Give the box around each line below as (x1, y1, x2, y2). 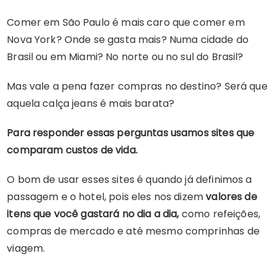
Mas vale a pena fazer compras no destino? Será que (7, 79, 268, 93)
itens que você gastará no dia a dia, (7, 207, 179, 221)
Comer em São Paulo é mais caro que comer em (7, 15, 245, 29)
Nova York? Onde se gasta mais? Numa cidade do (7, 33, 249, 47)
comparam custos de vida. (7, 143, 137, 157)
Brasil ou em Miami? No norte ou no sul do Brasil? (7, 50, 244, 64)
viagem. (7, 241, 45, 255)
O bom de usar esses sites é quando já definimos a (7, 172, 252, 187)
